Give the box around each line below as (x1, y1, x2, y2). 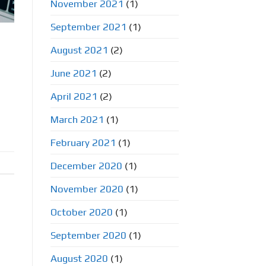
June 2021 (50, 66, 97, 79)
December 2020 (50, 159, 122, 172)
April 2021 (50, 90, 97, 102)
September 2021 (50, 20, 126, 33)
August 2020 (50, 252, 108, 264)
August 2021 (50, 43, 108, 56)
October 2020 (50, 205, 113, 218)
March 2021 (50, 113, 104, 125)
